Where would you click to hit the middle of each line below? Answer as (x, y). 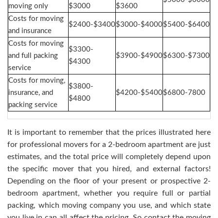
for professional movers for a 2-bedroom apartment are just (109, 145)
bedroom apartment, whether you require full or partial (109, 193)
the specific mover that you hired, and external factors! (109, 169)
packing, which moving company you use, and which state (109, 206)
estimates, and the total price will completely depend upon (109, 157)
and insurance (30, 31)
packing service (33, 105)
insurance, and (31, 93)
